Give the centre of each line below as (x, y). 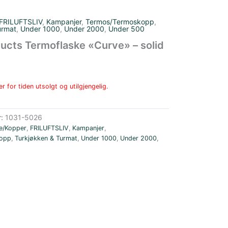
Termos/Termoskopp (120, 22)
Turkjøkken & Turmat (46, 138)
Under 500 (126, 29)
